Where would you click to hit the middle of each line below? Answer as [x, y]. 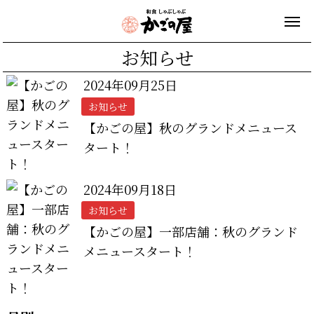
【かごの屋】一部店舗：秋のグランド [191, 232]
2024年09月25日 [131, 85]
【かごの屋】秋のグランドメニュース [191, 127]
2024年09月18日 [130, 190]
